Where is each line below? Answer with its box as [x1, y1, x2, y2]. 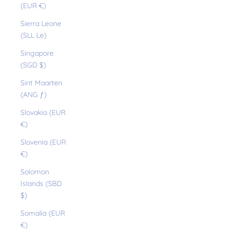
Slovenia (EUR [20, 138, 66, 147]
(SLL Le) [20, 31, 47, 40]
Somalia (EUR [20, 209, 65, 218]
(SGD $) [20, 60, 46, 70]
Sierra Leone [20, 19, 61, 29]
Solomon [20, 167, 49, 177]
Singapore [20, 49, 54, 58]
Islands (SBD [20, 179, 62, 189]
